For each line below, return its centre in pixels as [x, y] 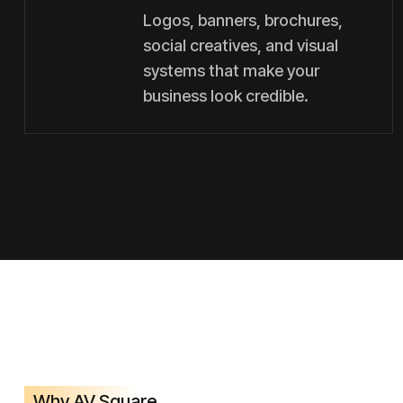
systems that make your [231, 71]
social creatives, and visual [241, 45]
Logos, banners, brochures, [243, 20]
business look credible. [226, 96]
